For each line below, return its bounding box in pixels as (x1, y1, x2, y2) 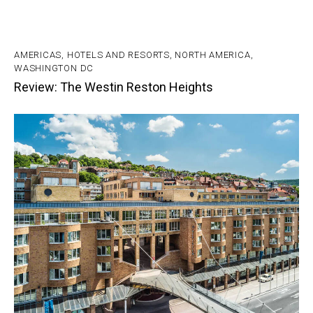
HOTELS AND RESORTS (66, 50, 170, 61)
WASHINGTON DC (14, 63, 94, 74)
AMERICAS (14, 50, 62, 61)
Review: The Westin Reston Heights (14, 79, 213, 94)
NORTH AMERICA (175, 50, 251, 61)
